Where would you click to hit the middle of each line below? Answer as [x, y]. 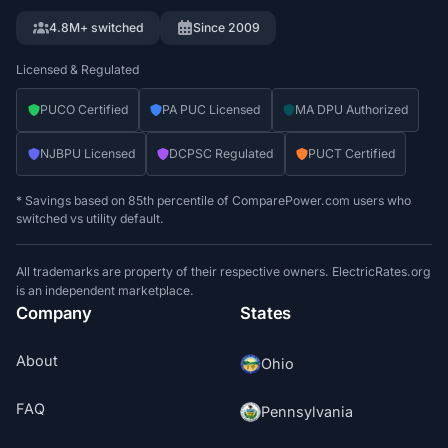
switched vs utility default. [90, 218]
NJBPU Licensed [87, 153]
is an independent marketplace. [105, 290]
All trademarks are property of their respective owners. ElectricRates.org [224, 271]
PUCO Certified [83, 109]
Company [54, 312]
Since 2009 [226, 27]
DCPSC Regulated [221, 153]
